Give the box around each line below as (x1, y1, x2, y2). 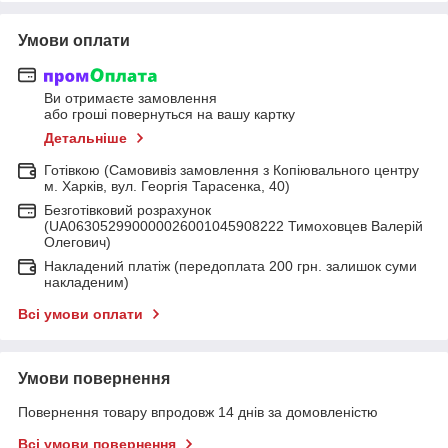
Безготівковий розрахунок (44, 202, 211, 219)
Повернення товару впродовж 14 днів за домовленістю (18, 404, 378, 421)
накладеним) (44, 274, 129, 291)
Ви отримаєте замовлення (44, 90, 217, 107)
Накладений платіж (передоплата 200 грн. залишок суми (44, 258, 417, 275)
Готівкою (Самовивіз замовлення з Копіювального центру (44, 162, 419, 179)
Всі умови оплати (18, 306, 143, 323)
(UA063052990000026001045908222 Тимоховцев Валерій (44, 218, 423, 235)
